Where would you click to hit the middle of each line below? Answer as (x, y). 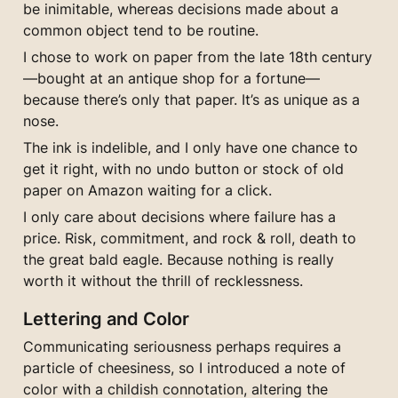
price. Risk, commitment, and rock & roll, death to (190, 238)
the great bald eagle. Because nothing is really (179, 259)
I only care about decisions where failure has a (179, 216)
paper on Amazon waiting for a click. (147, 190)
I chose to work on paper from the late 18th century (198, 56)
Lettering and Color (106, 318)
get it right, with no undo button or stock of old (183, 168)
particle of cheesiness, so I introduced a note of (184, 367)
